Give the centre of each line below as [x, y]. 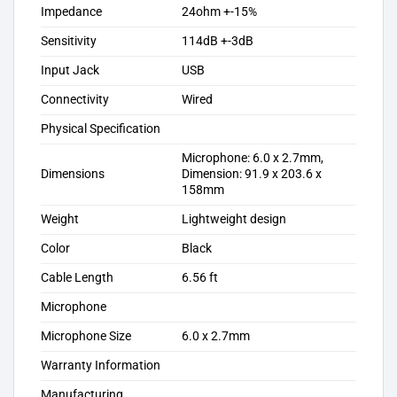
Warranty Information [101, 366]
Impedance [71, 12]
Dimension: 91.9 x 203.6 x [252, 175]
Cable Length [77, 278]
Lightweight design [234, 220]
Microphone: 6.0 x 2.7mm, [253, 159]
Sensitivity [69, 42]
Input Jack [70, 71]
